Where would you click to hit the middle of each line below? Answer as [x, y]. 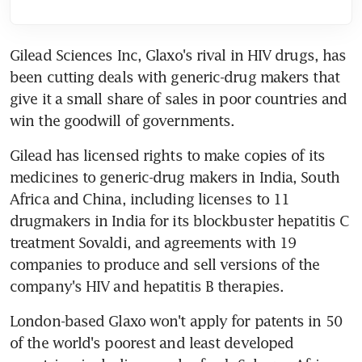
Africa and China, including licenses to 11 [150, 198]
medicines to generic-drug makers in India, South [175, 177]
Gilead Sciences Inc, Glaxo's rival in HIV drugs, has [178, 55]
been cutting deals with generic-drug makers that [175, 76]
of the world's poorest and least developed [152, 342]
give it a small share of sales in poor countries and [179, 98]
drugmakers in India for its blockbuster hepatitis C [180, 220]
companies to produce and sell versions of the [165, 264]
